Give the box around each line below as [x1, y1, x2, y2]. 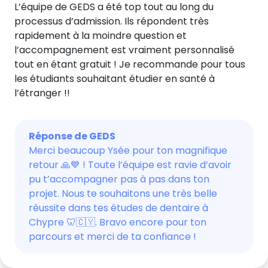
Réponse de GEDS [29, 129, 115, 143]
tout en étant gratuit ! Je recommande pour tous [14, 57, 245, 71]
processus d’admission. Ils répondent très [14, 14, 209, 28]
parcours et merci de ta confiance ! [29, 230, 196, 243]
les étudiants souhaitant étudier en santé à [14, 72, 215, 86]
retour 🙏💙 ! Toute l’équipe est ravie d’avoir [29, 158, 232, 172]
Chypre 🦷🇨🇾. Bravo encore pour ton [29, 215, 206, 229]
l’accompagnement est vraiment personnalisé [14, 43, 234, 57]
